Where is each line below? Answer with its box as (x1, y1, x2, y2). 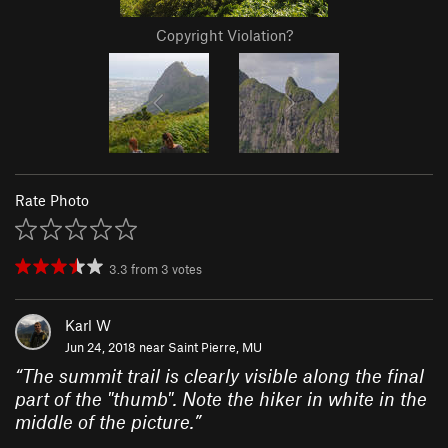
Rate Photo (15, 191, 89, 210)
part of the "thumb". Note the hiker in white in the (15, 387, 427, 411)
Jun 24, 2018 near (65, 339, 168, 356)
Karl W (65, 316, 111, 335)
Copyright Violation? (155, 26, 293, 45)
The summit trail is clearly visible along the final (22, 364, 424, 388)
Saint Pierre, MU (168, 339, 262, 356)
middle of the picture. (15, 410, 194, 434)
